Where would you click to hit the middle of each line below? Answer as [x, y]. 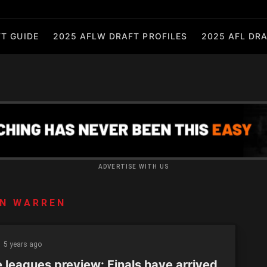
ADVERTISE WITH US [133, 167]
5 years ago [22, 244]
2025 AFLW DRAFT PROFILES [120, 36]
